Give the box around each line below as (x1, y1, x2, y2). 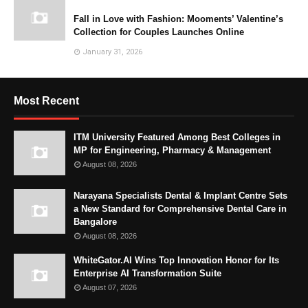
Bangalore (74, 217, 117, 228)
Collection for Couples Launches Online (74, 27, 244, 38)
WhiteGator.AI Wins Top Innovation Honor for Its (74, 255, 279, 266)
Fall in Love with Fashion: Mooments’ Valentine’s (74, 14, 283, 25)
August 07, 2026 (82, 283, 137, 292)
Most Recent (14, 95, 79, 107)
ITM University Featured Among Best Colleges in (74, 132, 280, 143)
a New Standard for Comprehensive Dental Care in (74, 203, 287, 214)
